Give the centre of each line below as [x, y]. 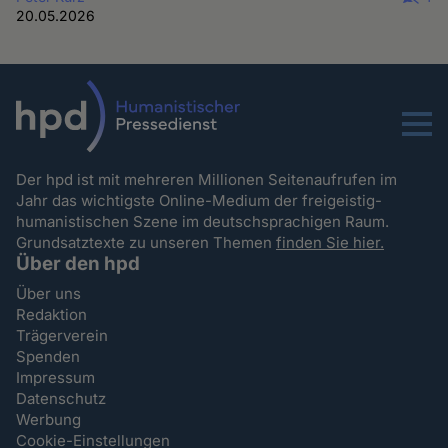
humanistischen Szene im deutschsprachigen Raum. [205, 222]
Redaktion [52, 315]
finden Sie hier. [330, 243]
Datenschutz [61, 399]
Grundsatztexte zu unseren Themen [146, 243]
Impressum [56, 378]
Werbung [49, 420]
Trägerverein [62, 336]
